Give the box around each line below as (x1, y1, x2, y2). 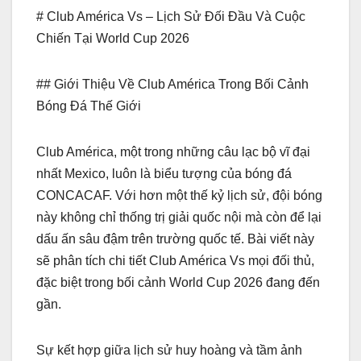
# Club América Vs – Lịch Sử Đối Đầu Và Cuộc (36, 9, 305, 23)
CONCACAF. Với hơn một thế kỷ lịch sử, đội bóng (36, 188, 322, 202)
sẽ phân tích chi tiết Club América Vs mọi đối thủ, (36, 253, 314, 268)
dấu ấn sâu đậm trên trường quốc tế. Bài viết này (36, 231, 314, 246)
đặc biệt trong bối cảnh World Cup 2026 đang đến (36, 275, 320, 289)
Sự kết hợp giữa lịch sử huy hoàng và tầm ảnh (36, 342, 302, 357)
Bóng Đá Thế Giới (36, 98, 141, 113)
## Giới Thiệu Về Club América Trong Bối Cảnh (36, 77, 309, 91)
